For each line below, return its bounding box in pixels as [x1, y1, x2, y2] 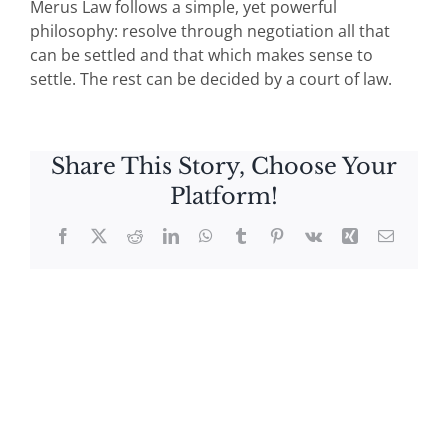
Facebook [69, 226, 132, 243]
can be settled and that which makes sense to [30, 44, 373, 67]
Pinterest [283, 226, 338, 243]
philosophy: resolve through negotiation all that [30, 20, 390, 43]
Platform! [170, 182, 278, 211]
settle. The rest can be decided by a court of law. [30, 68, 392, 91]
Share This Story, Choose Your [51, 152, 397, 181]
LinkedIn [177, 226, 236, 243]
